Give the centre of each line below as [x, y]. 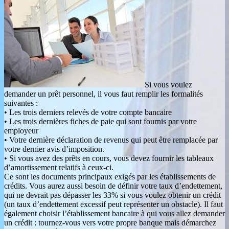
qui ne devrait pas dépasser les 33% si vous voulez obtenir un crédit [112, 195]
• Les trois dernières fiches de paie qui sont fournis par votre [100, 122]
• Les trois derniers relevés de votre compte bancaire [88, 112]
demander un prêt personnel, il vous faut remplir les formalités [104, 94]
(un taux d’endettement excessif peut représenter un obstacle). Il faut [113, 204]
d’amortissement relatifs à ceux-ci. [59, 168]
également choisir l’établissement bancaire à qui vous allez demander [114, 214]
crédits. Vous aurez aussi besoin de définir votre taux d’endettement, [113, 186]
